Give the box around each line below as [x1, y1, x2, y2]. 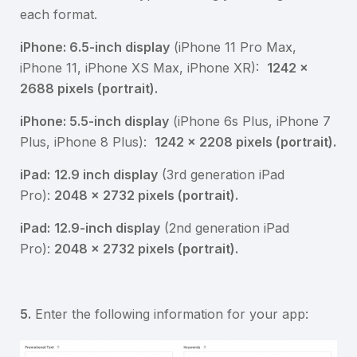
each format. [20, 6, 97, 22]
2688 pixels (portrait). [20, 80, 158, 96]
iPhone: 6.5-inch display [20, 38, 170, 55]
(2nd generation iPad [160, 219, 289, 236]
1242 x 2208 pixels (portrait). [155, 133, 336, 150]
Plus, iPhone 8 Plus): [20, 133, 155, 150]
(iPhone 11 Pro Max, [170, 38, 296, 55]
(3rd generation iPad [158, 166, 284, 182]
